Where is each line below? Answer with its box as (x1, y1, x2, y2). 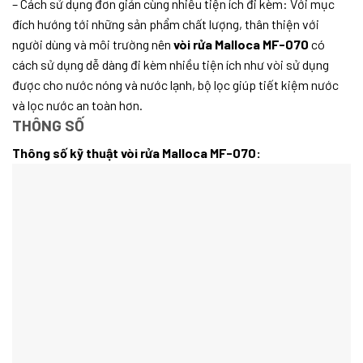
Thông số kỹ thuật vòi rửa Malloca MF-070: (12, 145, 261, 161)
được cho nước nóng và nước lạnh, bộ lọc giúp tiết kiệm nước (12, 76, 339, 92)
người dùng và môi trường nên (12, 36, 173, 52)
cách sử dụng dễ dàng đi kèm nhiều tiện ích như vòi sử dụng (12, 56, 329, 72)
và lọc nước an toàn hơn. (12, 96, 143, 113)
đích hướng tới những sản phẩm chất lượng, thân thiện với (12, 15, 319, 32)
